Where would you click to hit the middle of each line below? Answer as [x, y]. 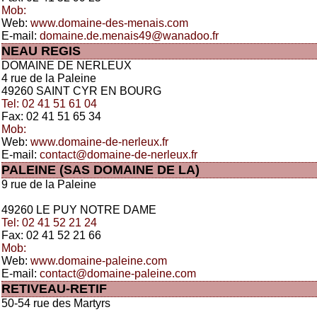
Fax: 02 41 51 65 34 [51, 116]
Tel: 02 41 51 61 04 [49, 104]
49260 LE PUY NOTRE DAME [79, 210]
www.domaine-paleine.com [99, 261]
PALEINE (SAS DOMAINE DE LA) [100, 170]
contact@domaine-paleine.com [118, 273]
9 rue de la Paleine [49, 184]
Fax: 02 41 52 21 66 [51, 235]
